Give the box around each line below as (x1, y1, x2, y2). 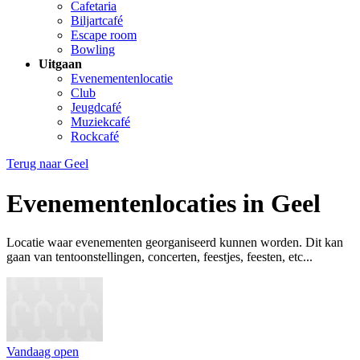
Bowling (71, 43, 115, 57)
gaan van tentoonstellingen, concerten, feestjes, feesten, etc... (6, 250, 313, 264)
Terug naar (6, 157, 61, 171)
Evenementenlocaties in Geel (6, 188, 321, 218)
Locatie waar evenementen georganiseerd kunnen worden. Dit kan (6, 235, 343, 250)
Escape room (71, 28, 137, 43)
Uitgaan (39, 57, 82, 72)
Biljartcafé (71, 14, 123, 28)
